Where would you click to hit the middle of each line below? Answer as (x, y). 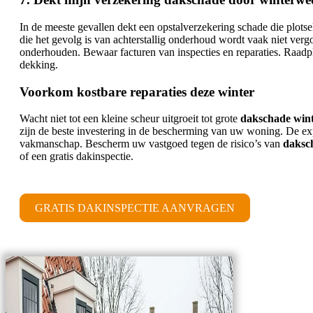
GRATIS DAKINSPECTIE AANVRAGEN (135, 208)
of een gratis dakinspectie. (77, 156)
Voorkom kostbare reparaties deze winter (137, 92)
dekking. (39, 64)
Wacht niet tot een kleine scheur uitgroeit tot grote (130, 119)
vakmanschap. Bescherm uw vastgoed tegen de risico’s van (151, 144)
